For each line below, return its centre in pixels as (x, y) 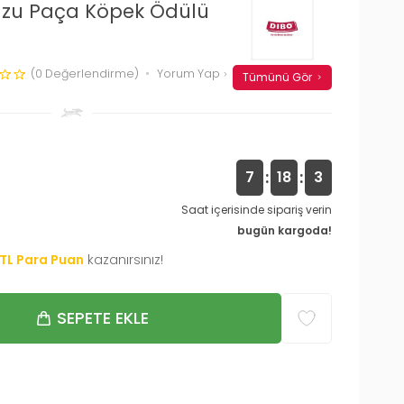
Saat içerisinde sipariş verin (257, 209)
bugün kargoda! (285, 230)
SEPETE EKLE (102, 317)
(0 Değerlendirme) (85, 73)
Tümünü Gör (277, 77)
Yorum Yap (190, 73)
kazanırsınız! (125, 259)
